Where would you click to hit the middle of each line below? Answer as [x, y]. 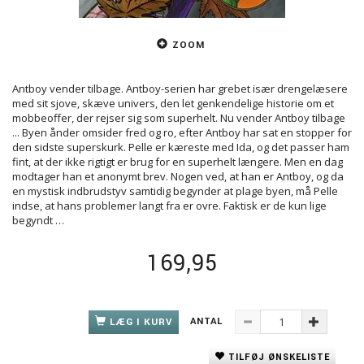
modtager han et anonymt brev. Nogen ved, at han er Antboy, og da [178, 177]
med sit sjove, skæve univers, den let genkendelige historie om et [173, 104]
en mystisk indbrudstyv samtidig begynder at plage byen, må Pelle [175, 191]
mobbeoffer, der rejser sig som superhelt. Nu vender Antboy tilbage [179, 118]
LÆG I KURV [141, 322]
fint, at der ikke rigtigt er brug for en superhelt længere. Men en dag [178, 162]
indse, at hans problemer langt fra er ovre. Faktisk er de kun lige [169, 206]
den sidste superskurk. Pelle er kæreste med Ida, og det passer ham [181, 147]
